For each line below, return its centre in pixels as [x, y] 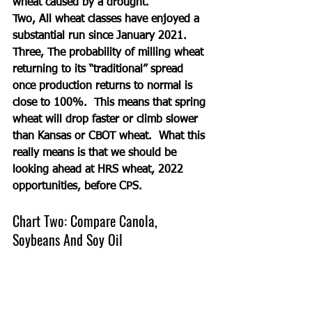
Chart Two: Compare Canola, [87, 220]
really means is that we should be [96, 153]
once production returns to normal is [104, 86]
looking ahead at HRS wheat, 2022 [100, 170]
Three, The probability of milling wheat [110, 53]
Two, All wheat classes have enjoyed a [108, 19]
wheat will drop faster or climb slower [107, 119]
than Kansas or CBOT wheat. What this [110, 136]
